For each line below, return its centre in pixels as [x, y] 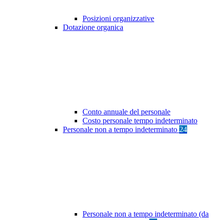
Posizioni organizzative [118, 19]
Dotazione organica [93, 27]
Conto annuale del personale [126, 112]
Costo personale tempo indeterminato [140, 121]
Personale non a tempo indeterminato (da [146, 214]
